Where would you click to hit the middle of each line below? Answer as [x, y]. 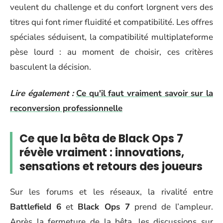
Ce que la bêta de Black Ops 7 [101, 138]
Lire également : [42, 93]
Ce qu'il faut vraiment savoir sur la [145, 93]
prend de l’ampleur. [171, 207]
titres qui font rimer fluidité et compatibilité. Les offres [111, 22]
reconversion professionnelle [66, 108]
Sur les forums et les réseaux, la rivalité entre [111, 192]
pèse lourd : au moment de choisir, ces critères [111, 52]
